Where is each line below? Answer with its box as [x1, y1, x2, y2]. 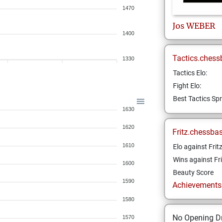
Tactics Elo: [172, 69, 207, 77]
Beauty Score [172, 168, 214, 176]
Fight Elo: [172, 82, 201, 90]
